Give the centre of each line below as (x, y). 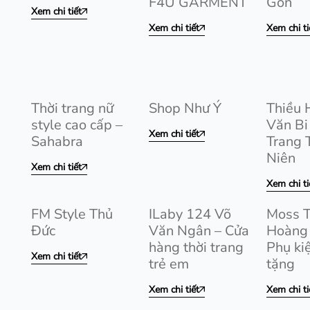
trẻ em (169, 264)
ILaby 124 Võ (190, 214)
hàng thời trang (196, 247)
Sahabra (57, 142)
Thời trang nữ (72, 108)
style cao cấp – (77, 125)
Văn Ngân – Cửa (199, 231)
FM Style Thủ (72, 214)
